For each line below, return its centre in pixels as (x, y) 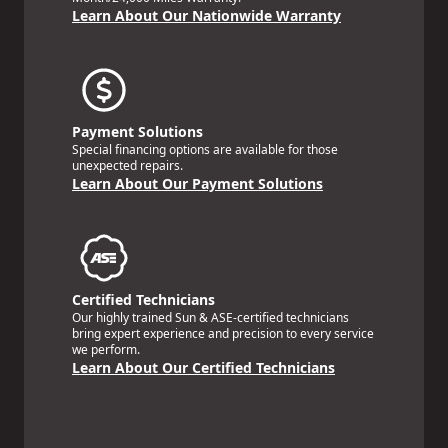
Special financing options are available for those (205, 149)
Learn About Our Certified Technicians (203, 367)
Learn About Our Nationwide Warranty (206, 15)
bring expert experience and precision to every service (223, 333)
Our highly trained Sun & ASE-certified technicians (210, 317)
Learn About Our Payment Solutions (197, 183)
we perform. (106, 349)
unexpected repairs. (127, 165)
